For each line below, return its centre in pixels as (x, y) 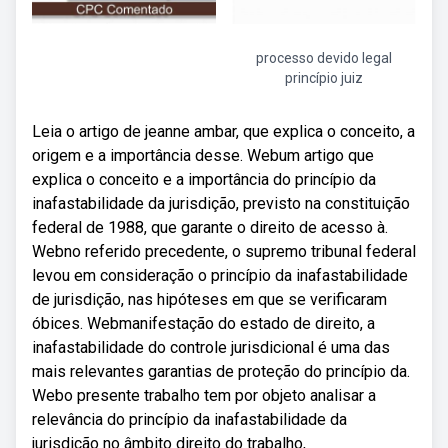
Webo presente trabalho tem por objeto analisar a (204, 395)
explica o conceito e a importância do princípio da (204, 179)
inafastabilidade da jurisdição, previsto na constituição (221, 203)
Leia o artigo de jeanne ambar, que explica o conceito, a (223, 131)
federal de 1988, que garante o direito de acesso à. (210, 227)
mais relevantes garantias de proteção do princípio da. (221, 371)
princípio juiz (324, 78)
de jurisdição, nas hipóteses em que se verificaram (209, 299)
